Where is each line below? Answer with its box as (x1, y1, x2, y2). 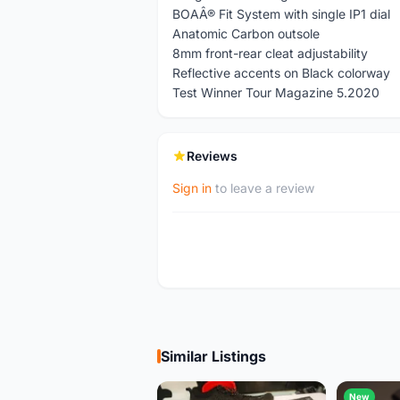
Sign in (172, 180, 212, 196)
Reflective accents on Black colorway (172, 65, 390, 80)
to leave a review (212, 180, 314, 196)
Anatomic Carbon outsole (172, 26, 320, 41)
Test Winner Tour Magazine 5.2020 (172, 85, 379, 100)
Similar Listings (161, 347, 266, 365)
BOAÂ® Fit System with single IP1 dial (172, 6, 390, 21)
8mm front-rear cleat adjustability (172, 46, 368, 61)
